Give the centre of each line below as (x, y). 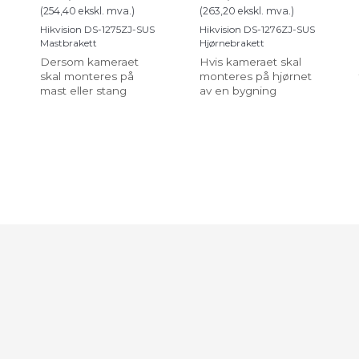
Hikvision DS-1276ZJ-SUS (257, 30)
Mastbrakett (69, 43)
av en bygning (238, 91)
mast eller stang (83, 91)
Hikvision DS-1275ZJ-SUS (97, 30)
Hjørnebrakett (232, 43)
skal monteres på (87, 77)
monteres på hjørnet (256, 77)
